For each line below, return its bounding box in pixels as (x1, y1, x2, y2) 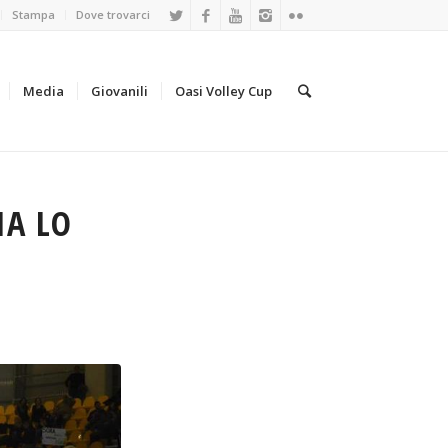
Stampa (12, 7, 55, 22)
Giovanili (91, 82, 148, 100)
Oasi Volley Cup (175, 82, 272, 100)
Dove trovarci (76, 7, 150, 22)
